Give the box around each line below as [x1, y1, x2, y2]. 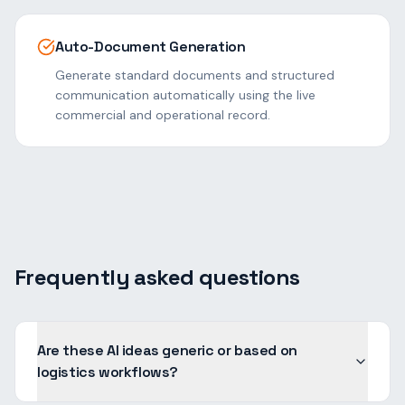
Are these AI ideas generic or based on [37, 341, 297, 360]
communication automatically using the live [55, 87, 316, 103]
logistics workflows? [37, 363, 178, 381]
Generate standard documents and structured [55, 67, 334, 83]
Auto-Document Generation [55, 37, 246, 56]
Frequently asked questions [14, 263, 300, 291]
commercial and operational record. [55, 107, 270, 123]
